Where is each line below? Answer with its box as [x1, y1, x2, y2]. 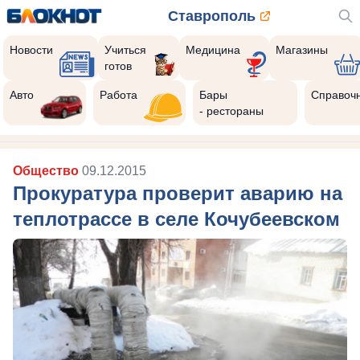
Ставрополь [167, 8, 256, 24]
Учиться [104, 43, 147, 56]
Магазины [275, 43, 328, 56]
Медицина [185, 43, 240, 56]
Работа [100, 88, 138, 101]
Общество [13, 164, 82, 178]
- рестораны [199, 104, 264, 117]
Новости [10, 43, 53, 56]
